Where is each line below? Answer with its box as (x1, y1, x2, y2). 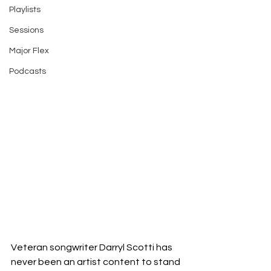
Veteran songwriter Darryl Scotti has (11, 242, 174, 252)
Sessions (9, 26, 44, 34)
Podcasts (9, 67, 46, 76)
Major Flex (9, 47, 49, 55)
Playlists (9, 5, 41, 14)
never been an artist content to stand (11, 256, 182, 267)
